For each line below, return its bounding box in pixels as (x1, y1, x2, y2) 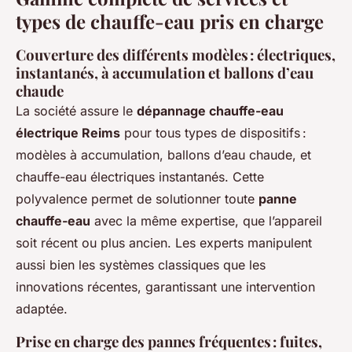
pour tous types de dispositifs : (120, 125, 306, 141)
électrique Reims (16, 125, 120, 141)
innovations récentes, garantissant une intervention (16, 279, 315, 295)
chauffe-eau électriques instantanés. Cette (16, 169, 264, 185)
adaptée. (16, 301, 68, 317)
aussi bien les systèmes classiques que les (16, 257, 266, 273)
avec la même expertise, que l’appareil (90, 213, 322, 229)
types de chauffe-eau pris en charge (16, 9, 324, 35)
